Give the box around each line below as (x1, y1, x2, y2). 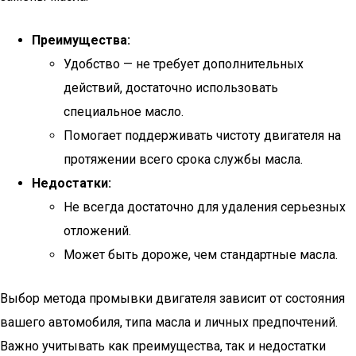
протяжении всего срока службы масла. (64, 152, 303, 167)
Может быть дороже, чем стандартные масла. (64, 247, 338, 262)
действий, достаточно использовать (64, 80, 278, 95)
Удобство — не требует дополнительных (64, 56, 304, 72)
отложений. (64, 223, 131, 238)
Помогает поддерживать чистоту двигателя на (64, 128, 341, 143)
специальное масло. (64, 104, 184, 119)
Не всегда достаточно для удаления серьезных (64, 199, 346, 215)
